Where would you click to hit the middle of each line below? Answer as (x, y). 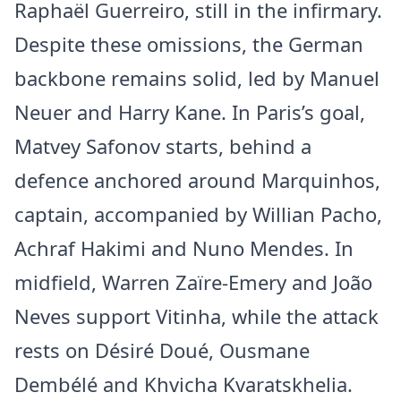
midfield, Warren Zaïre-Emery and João (193, 282)
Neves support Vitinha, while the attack (196, 316)
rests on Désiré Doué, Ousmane (162, 350)
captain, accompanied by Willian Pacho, (198, 214)
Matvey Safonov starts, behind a (163, 146)
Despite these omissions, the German (189, 44)
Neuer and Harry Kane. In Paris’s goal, (190, 112)
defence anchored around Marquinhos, (197, 180)
